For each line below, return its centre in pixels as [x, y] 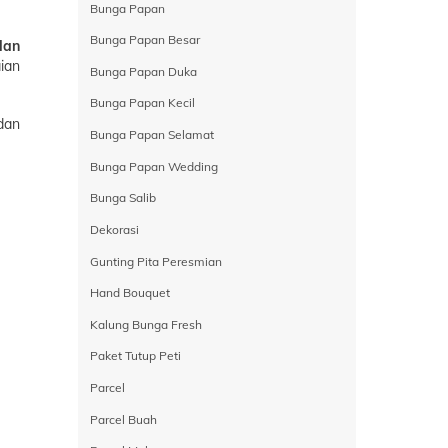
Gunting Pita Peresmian [155, 261]
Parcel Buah [123, 419]
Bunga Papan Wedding [153, 166]
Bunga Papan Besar [144, 40]
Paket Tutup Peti [135, 356]
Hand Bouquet [129, 293]
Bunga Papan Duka [143, 71]
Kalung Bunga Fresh [145, 324]
